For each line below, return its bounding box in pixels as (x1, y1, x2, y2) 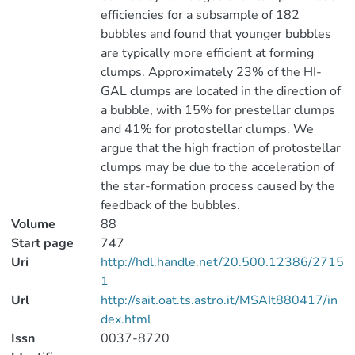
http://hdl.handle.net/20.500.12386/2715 (100, 254, 344, 271)
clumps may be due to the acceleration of (100, 158, 334, 176)
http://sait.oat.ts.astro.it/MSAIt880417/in (100, 292, 338, 309)
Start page (11, 235, 74, 252)
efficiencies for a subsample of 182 (100, 6, 300, 24)
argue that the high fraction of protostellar (100, 139, 341, 157)
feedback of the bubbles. (100, 197, 240, 214)
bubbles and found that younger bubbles (100, 25, 331, 43)
